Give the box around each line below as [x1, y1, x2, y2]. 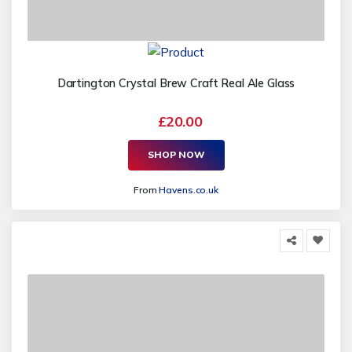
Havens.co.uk [159, 183, 218, 196]
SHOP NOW [147, 148, 205, 161]
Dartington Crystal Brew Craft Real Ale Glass [57, 75, 295, 90]
